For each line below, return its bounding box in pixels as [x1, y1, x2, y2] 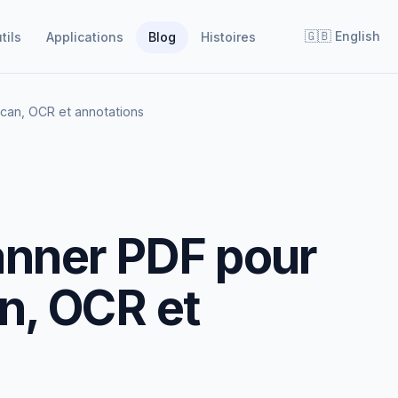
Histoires [201, 28, 256, 44]
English [335, 28, 380, 44]
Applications [46, 28, 123, 44]
